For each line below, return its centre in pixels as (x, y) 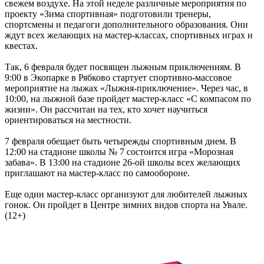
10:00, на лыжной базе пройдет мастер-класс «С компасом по (128, 98)
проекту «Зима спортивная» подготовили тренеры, (108, 14)
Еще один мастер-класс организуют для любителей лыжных (126, 194)
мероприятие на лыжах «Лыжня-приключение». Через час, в (126, 88)
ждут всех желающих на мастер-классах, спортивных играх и (129, 35)
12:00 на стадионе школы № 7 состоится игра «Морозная (119, 151)
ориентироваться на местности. (68, 120)
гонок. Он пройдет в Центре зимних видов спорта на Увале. (126, 204)
